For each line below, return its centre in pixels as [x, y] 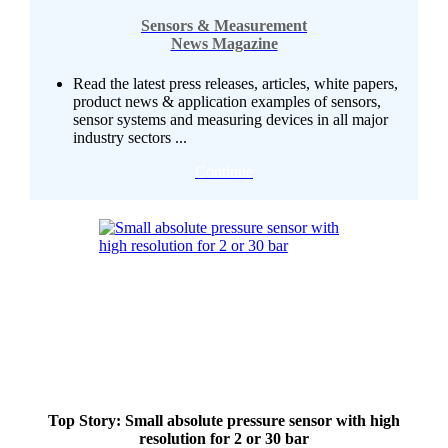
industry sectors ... [130, 137]
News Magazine [224, 44]
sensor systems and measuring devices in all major [230, 119]
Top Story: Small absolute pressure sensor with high [224, 421]
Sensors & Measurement [224, 26]
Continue [224, 171]
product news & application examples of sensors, [227, 101]
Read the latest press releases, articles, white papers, [235, 83]
